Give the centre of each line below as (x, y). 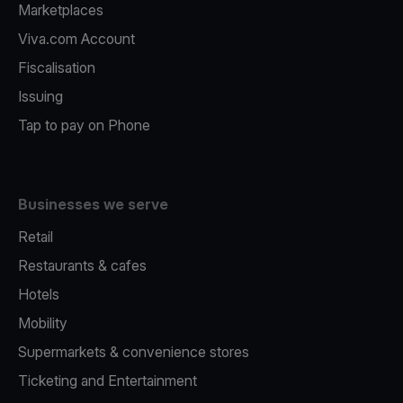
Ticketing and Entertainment (107, 381)
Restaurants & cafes (82, 265)
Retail (36, 237)
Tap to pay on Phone (84, 125)
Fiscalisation (57, 67)
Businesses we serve (93, 204)
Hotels (39, 294)
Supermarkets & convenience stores (134, 352)
